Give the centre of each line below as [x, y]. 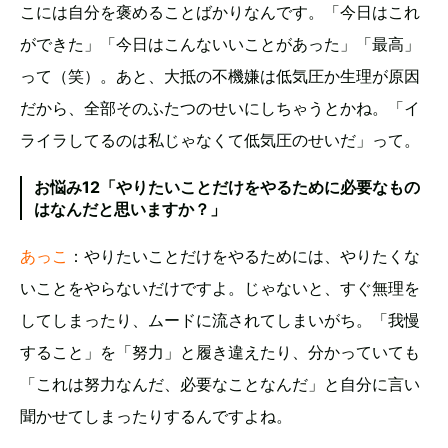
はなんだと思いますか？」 [130, 208]
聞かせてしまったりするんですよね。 [156, 415]
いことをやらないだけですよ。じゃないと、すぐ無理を [220, 287]
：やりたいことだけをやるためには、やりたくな [244, 255]
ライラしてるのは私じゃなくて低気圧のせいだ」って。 [220, 139]
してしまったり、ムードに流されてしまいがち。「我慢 [220, 319]
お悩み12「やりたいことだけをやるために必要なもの [227, 186]
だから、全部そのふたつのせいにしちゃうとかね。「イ [220, 107]
